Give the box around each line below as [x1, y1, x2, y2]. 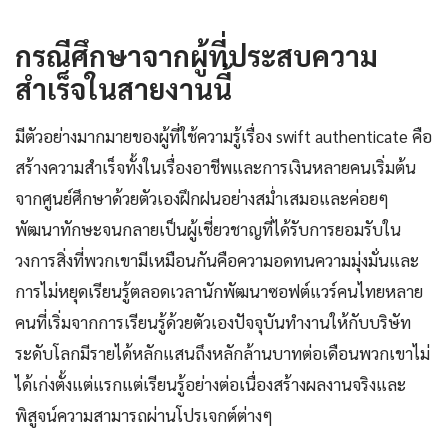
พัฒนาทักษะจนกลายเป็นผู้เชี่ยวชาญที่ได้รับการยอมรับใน [15, 218, 401, 241]
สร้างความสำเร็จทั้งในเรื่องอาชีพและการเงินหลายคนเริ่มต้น [15, 156, 416, 179]
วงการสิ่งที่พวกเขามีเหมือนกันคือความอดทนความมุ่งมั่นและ [15, 249, 419, 272]
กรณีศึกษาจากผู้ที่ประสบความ [15, 37, 378, 74]
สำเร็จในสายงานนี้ [15, 70, 232, 107]
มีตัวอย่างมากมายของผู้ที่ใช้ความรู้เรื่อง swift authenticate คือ [15, 125, 432, 148]
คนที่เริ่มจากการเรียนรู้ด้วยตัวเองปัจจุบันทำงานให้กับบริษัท [15, 311, 411, 334]
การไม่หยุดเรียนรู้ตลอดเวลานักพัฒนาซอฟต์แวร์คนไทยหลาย [15, 280, 423, 303]
